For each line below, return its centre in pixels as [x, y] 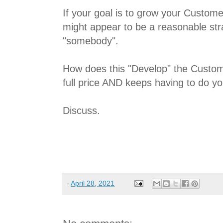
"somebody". [91, 41]
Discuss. [81, 110]
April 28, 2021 [93, 183]
